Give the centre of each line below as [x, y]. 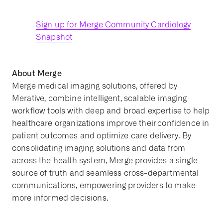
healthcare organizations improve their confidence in [111, 123]
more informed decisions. [61, 198]
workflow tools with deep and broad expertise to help [111, 111]
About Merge [37, 73]
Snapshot [54, 37]
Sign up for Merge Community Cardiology [113, 25]
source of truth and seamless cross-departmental [106, 173]
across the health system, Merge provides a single [105, 161]
